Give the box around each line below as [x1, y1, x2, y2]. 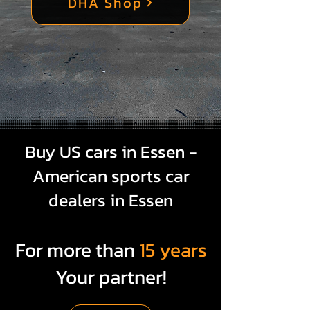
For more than [15, 235, 135, 265]
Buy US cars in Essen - [24, 138, 197, 165]
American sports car [32, 163, 190, 190]
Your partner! [55, 262, 167, 292]
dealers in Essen [48, 187, 173, 214]
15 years [138, 235, 207, 265]
